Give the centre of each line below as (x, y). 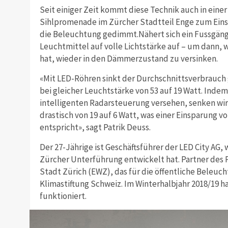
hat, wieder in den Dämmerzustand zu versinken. (129, 58)
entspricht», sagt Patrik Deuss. (95, 127)
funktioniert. (63, 196)
